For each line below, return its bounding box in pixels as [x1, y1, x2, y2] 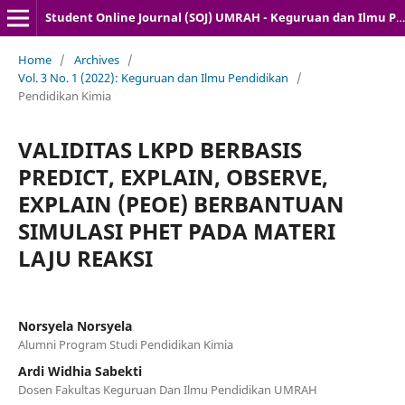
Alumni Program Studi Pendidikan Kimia [17, 335, 233, 353]
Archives [73, 51, 119, 68]
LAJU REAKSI [17, 242, 153, 273]
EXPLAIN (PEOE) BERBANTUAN [17, 188, 344, 219]
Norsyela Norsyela [17, 316, 132, 334]
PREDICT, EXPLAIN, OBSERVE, [17, 161, 328, 192]
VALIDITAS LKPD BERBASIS [17, 134, 302, 165]
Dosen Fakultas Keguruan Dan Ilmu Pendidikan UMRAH [17, 381, 317, 398]
